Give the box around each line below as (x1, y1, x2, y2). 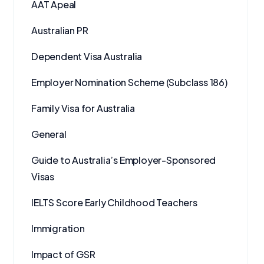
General (31, 128, 67, 140)
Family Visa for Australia (31, 102, 135, 114)
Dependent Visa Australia (31, 50, 143, 62)
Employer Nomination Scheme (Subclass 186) (31, 76, 227, 88)
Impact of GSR (31, 248, 95, 260)
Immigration (31, 222, 85, 235)
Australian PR (31, 24, 88, 37)
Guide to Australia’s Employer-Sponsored (31, 154, 216, 166)
